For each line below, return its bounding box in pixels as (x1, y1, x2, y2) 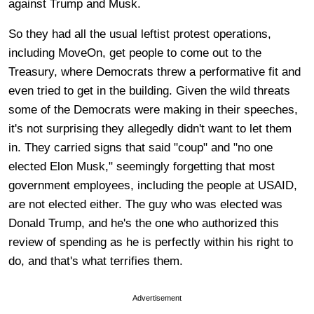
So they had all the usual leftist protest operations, (8, 27, 271, 41)
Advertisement (132, 293, 182, 302)
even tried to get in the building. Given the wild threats (8, 83, 290, 97)
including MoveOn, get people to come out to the (8, 46, 261, 60)
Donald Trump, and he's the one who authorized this (8, 216, 279, 230)
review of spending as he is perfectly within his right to (8, 235, 293, 249)
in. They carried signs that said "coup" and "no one (8, 140, 273, 154)
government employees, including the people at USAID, (8, 178, 297, 192)
